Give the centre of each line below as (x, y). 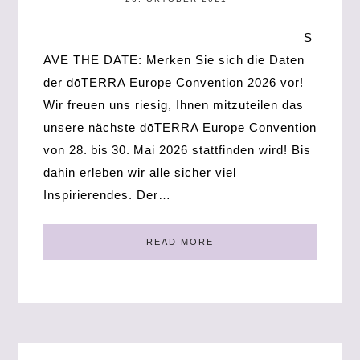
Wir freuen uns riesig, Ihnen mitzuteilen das (174, 105)
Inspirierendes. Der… (107, 195)
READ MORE (180, 242)
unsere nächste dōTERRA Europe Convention (180, 127)
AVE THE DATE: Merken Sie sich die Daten (174, 60)
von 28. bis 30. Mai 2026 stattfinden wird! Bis (177, 150)
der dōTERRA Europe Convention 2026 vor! (174, 82)
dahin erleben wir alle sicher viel (140, 172)
